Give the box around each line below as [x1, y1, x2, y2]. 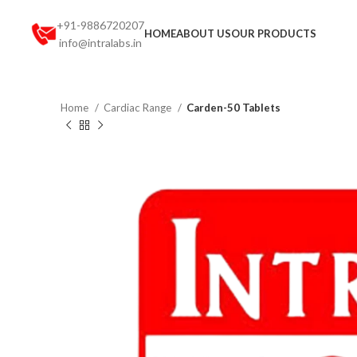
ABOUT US [175, 27, 231, 40]
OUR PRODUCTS [230, 27, 316, 40]
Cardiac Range [104, 101, 174, 114]
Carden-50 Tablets [186, 101, 280, 114]
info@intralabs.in [58, 35, 142, 49]
